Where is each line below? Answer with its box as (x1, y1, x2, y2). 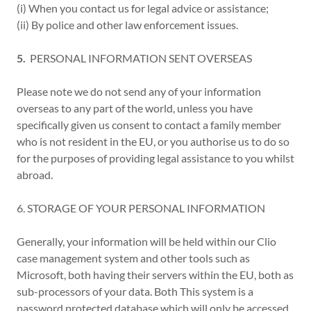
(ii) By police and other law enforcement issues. (17, 18, 240, 31)
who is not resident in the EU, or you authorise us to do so (17, 135, 289, 148)
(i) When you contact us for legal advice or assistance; (17, 1, 269, 15)
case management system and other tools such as (17, 251, 250, 264)
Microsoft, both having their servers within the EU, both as (17, 268, 294, 281)
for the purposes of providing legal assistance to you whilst (17, 151, 294, 165)
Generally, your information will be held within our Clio (17, 235, 276, 248)
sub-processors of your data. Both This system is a (17, 285, 253, 298)
